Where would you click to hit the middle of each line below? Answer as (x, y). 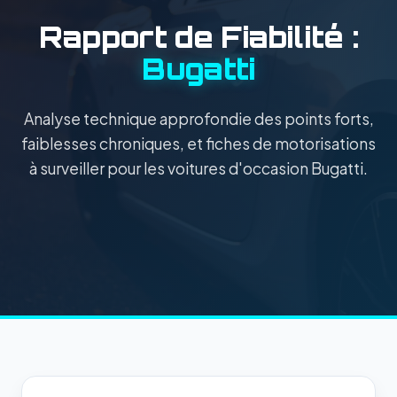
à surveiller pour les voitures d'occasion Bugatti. (198, 168)
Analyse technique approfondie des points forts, (198, 118)
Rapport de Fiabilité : (198, 37)
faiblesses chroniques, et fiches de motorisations (198, 143)
